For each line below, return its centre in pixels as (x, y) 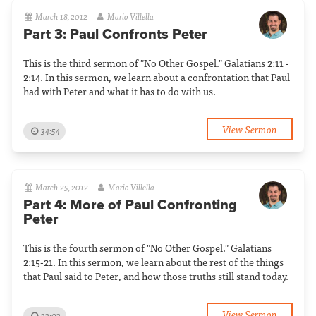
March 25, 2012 (62, 187)
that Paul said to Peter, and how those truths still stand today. (156, 276)
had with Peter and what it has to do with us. (120, 91)
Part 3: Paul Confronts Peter (115, 35)
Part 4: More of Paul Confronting (130, 205)
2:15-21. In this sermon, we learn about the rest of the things (153, 262)
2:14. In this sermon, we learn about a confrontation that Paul (157, 77)
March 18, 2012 (62, 16)
